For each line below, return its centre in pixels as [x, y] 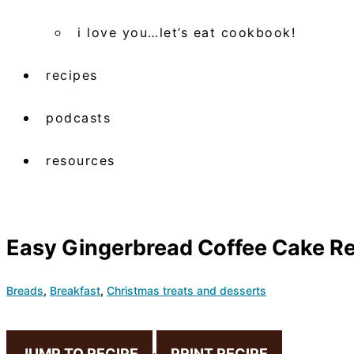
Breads [25, 290]
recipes [72, 75]
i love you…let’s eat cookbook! [186, 32]
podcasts [78, 117]
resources [81, 160]
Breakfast [75, 290]
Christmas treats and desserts [186, 290]
